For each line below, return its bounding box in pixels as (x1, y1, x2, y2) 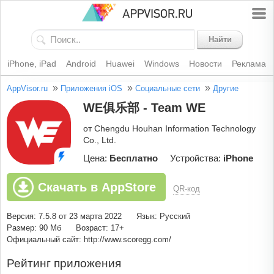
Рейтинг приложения (7, 257, 121, 270)
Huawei (105, 59, 135, 69)
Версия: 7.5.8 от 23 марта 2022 (7, 212, 122, 221)
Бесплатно (109, 153, 158, 164)
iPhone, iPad (7, 59, 56, 69)
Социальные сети (135, 84, 200, 94)
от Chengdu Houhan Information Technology (83, 124, 256, 134)
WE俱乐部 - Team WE (83, 101, 206, 115)
